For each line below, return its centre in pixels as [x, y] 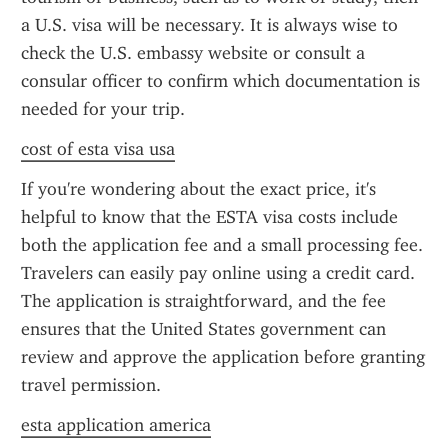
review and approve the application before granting [223, 357]
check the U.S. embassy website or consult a [193, 53]
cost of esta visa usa [98, 149]
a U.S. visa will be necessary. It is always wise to [209, 25]
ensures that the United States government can [203, 329]
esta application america [116, 425]
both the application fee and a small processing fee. [222, 245]
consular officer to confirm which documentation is [220, 81]
